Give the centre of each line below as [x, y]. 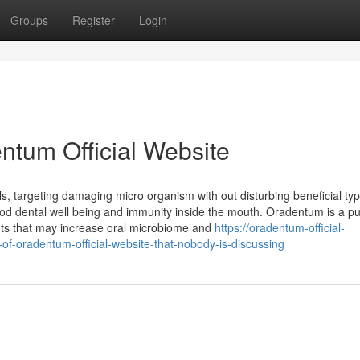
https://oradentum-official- [280, 227]
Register [94, 20]
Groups [29, 20]
